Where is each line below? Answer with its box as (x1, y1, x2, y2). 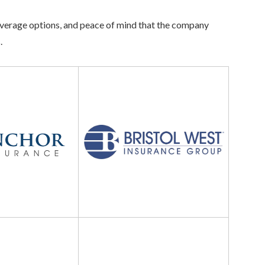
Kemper (78, 219, 111, 231)
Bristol (78, 68, 106, 80)
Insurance (78, 101, 118, 113)
